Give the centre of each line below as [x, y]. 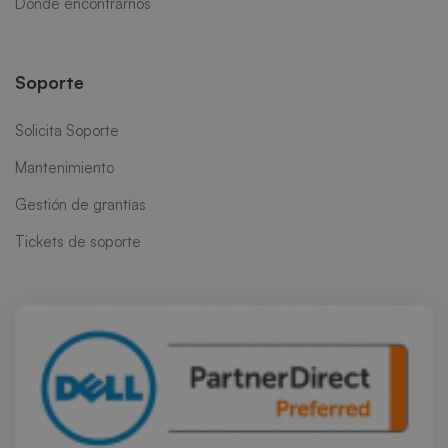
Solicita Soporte [67, 130]
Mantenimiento [64, 167]
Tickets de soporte [78, 241]
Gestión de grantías [80, 204]
